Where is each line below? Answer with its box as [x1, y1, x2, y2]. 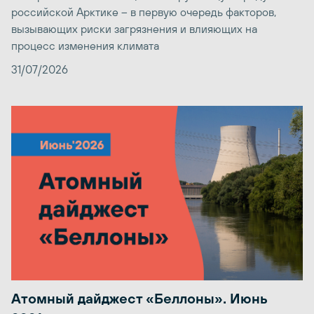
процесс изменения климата [11, 39, 159, 52]
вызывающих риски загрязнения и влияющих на [11, 22, 257, 35]
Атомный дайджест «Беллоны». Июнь [11, 290, 268, 307]
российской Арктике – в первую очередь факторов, [11, 5, 276, 18]
